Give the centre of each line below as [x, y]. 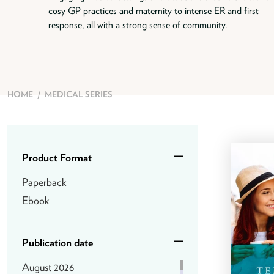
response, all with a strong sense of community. [139, 25]
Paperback [44, 182]
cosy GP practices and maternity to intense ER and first [154, 11]
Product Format [57, 158]
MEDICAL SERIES [78, 94]
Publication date [57, 243]
